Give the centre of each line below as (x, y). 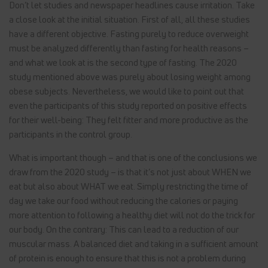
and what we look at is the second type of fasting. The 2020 (123, 63)
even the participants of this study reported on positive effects (128, 106)
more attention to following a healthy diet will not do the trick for (132, 215)
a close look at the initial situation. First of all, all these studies (130, 19)
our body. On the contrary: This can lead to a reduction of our (124, 229)
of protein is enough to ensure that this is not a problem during (127, 258)
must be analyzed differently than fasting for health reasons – (129, 48)
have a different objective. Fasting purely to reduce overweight (129, 34)
